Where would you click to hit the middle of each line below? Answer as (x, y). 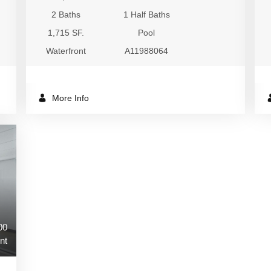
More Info (69, 98)
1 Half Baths (146, 15)
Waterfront (66, 51)
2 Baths (66, 15)
